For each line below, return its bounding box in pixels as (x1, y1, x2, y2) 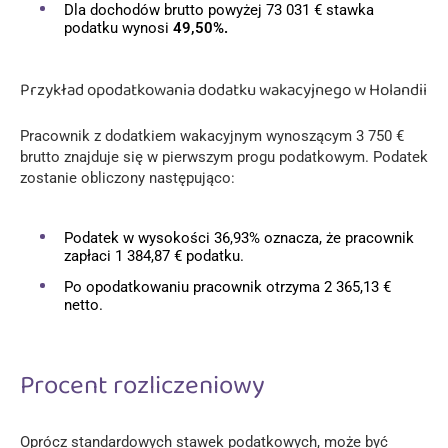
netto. (64, 296, 103, 315)
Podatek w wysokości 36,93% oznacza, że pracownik (64, 229, 414, 248)
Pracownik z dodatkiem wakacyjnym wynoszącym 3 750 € (20, 127, 404, 146)
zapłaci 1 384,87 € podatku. (64, 247, 244, 266)
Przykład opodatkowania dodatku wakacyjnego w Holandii (20, 78, 427, 104)
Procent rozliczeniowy (20, 367, 265, 406)
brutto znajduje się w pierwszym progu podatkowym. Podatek (20, 148, 428, 167)
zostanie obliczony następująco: (20, 169, 235, 188)
